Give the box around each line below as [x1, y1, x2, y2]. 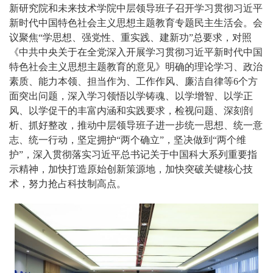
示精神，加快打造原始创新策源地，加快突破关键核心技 [9, 164, 253, 174]
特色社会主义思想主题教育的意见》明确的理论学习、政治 [9, 62, 263, 72]
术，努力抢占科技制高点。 [9, 179, 126, 189]
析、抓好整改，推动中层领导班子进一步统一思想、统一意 [9, 120, 263, 130]
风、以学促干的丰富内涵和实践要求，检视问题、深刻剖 [9, 105, 253, 116]
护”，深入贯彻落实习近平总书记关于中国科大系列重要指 [9, 149, 257, 160]
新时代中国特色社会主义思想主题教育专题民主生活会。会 [9, 18, 263, 28]
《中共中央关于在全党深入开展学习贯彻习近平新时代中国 [9, 47, 263, 57]
